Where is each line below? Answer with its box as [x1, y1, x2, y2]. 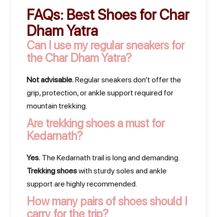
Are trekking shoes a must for [27, 116, 165, 130]
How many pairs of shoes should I [27, 194, 187, 208]
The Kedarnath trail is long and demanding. [40, 153, 179, 162]
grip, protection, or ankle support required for [27, 88, 173, 97]
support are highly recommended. [27, 179, 137, 188]
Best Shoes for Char [66, 6, 189, 23]
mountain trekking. [27, 101, 87, 110]
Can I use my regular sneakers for [27, 38, 185, 52]
